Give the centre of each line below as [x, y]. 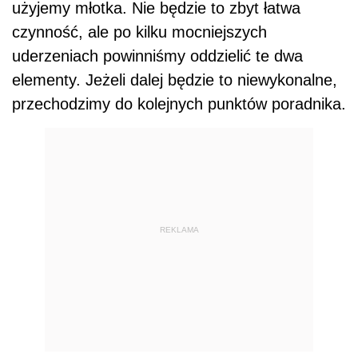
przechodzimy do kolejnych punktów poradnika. [179, 104]
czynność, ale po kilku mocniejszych [139, 32]
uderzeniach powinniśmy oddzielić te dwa [157, 56]
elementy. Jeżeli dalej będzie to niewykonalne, [175, 80]
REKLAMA [179, 229]
